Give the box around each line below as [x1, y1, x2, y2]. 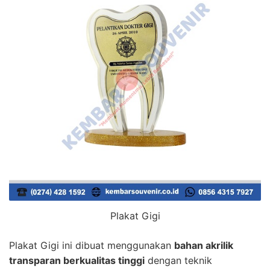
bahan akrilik [174, 239, 233, 251]
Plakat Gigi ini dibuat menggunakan [9, 239, 174, 251]
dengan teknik [145, 254, 212, 266]
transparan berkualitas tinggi [9, 254, 145, 266]
